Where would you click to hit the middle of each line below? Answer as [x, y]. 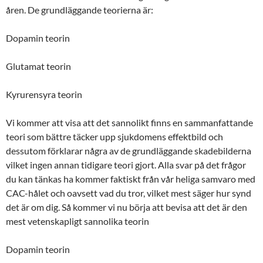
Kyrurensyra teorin [44, 94]
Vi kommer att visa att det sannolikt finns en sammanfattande [129, 122]
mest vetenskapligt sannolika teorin [77, 221]
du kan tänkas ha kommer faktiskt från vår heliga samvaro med [131, 178]
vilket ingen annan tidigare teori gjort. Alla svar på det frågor [126, 164]
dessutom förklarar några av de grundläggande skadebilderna [129, 150]
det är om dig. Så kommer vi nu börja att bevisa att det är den [127, 207]
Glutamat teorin [38, 66]
